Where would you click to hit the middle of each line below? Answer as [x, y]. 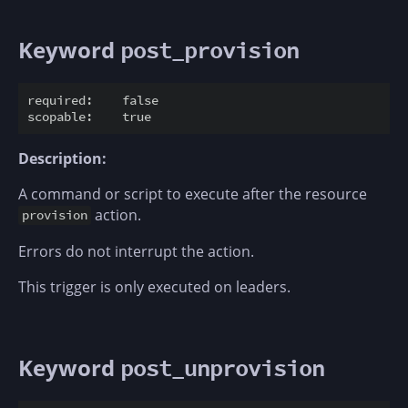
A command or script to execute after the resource [193, 194]
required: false [93, 100]
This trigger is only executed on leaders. [154, 286]
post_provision [209, 50]
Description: [62, 158]
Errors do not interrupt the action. [136, 251]
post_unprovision [222, 368]
